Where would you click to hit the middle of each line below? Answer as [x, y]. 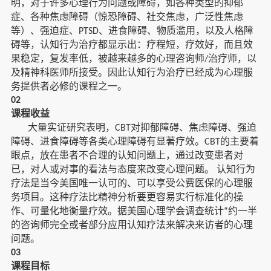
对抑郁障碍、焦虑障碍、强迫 [193, 128]
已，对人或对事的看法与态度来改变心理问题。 [112, 169]
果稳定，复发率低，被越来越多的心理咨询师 [107, 59]
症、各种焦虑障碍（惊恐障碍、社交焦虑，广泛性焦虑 [127, 17]
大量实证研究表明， [71, 128]
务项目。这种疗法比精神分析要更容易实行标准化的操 [127, 197]
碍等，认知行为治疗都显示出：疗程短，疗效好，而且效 [132, 45]
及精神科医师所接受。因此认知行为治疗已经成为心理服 [132, 73]
